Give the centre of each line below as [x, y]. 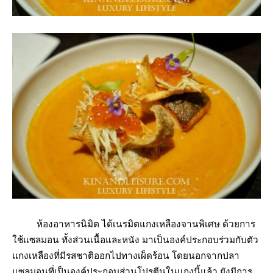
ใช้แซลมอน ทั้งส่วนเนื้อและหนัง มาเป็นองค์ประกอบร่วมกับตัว [135, 240]
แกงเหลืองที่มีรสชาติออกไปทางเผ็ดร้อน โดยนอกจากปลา [126, 256]
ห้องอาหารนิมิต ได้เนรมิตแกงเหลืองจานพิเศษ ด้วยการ [134, 224]
